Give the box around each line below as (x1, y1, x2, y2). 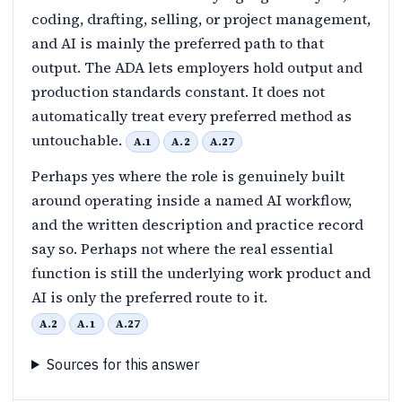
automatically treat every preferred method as (31, 106, 352, 127)
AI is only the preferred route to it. (31, 287, 271, 308)
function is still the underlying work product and (31, 263, 371, 284)
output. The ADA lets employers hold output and (31, 57, 363, 78)
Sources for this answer (46, 354, 199, 373)
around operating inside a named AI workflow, (31, 190, 352, 211)
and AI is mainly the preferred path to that (31, 33, 324, 54)
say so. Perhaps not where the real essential (31, 239, 333, 259)
